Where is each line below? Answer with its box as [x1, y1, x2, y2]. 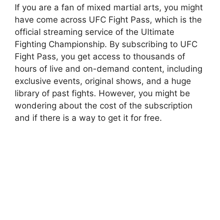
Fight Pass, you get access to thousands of [15, 51, 185, 61]
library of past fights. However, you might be [15, 88, 190, 98]
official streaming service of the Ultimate [15, 27, 174, 37]
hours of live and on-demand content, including [15, 63, 202, 74]
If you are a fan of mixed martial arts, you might [15, 2, 203, 12]
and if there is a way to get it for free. [15, 112, 162, 123]
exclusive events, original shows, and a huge [15, 76, 191, 86]
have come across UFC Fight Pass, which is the [15, 14, 202, 25]
